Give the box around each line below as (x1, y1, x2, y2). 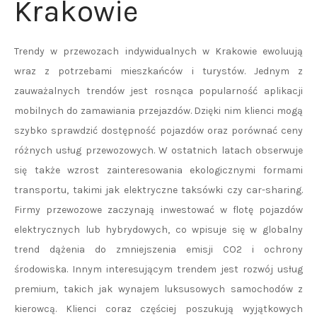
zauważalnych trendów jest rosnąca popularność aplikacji (14, 85, 303, 97)
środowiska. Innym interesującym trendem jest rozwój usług (14, 263, 303, 275)
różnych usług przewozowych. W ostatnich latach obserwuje (14, 144, 303, 156)
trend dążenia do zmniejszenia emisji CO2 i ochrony (14, 243, 303, 255)
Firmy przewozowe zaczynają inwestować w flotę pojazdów (14, 204, 303, 216)
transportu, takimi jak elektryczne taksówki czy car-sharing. (14, 184, 303, 196)
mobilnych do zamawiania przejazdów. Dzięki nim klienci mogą (14, 105, 303, 117)
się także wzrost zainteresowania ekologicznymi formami (14, 164, 303, 176)
